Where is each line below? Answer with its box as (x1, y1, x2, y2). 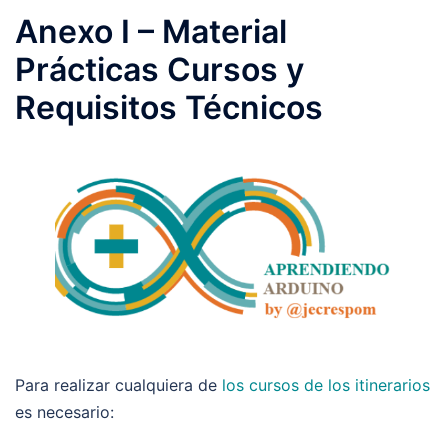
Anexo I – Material (15, 12, 287, 51)
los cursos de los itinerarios (222, 374, 430, 395)
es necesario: (15, 401, 114, 422)
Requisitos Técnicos (15, 88, 323, 127)
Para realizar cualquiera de (15, 374, 222, 395)
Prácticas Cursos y (15, 50, 304, 89)
